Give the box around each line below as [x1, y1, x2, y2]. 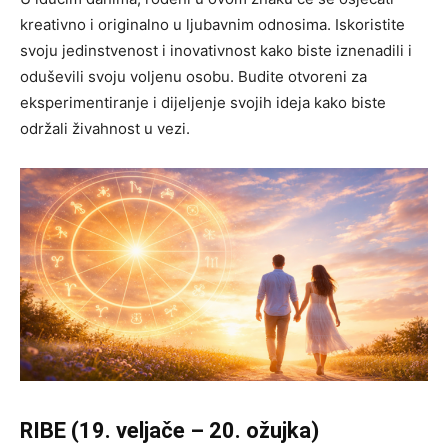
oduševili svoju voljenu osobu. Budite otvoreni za [20, 66, 367, 86]
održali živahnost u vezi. [20, 118, 190, 138]
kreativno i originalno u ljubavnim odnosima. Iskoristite [20, 14, 405, 34]
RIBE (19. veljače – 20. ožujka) [20, 418, 319, 444]
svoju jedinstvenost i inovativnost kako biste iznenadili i [20, 40, 412, 60]
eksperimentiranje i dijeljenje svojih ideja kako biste [20, 92, 386, 112]
